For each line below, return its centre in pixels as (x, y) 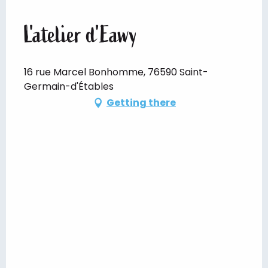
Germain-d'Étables (69, 86)
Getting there (141, 102)
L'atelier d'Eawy (80, 34)
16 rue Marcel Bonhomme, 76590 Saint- (116, 72)
